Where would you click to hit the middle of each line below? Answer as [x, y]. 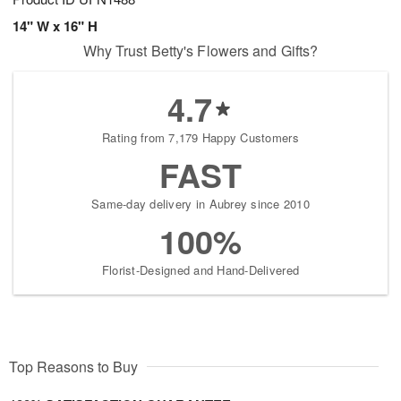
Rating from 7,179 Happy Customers [200, 137]
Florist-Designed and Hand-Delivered [200, 269]
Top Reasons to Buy [73, 366]
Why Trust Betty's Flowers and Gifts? [200, 50]
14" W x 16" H [55, 26]
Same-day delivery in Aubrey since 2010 [200, 203]
